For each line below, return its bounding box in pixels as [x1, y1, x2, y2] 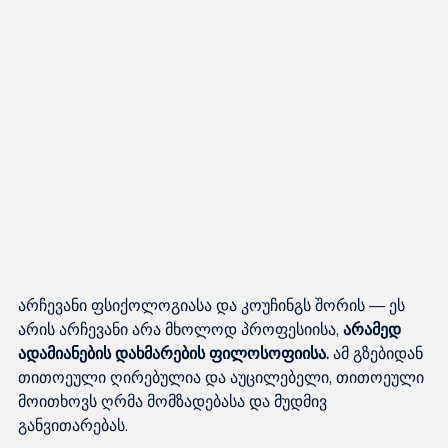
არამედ [343, 319, 405, 340]
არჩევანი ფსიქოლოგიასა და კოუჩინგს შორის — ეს [18, 295, 409, 316]
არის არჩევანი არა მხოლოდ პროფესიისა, [18, 319, 343, 340]
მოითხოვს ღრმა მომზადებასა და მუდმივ [18, 391, 331, 412]
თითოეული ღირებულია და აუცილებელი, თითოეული [18, 367, 428, 388]
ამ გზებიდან [329, 343, 427, 364]
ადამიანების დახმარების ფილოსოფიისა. [18, 343, 329, 364]
